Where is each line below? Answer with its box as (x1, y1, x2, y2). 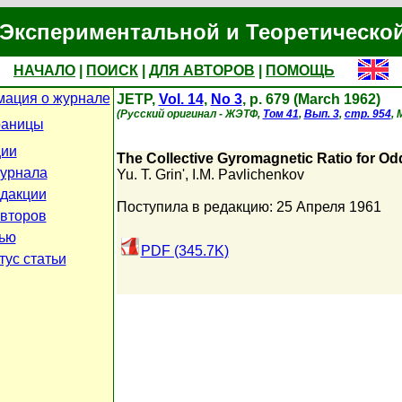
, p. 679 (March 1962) (241, 92, 380, 107)
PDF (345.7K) (140, 243, 229, 258)
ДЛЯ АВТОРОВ (149, 63, 255, 78)
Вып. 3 (303, 108, 339, 120)
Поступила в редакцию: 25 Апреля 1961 (116, 199, 381, 214)
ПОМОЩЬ (266, 63, 335, 78)
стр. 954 (344, 108, 391, 120)
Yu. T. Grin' (116, 167, 185, 182)
